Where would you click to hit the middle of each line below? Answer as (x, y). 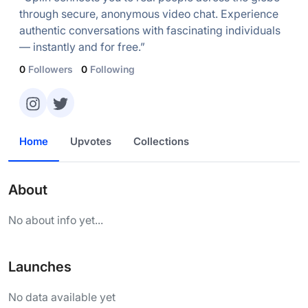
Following (112, 69)
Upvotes (91, 141)
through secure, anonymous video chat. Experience (149, 14)
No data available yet (62, 297)
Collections (161, 141)
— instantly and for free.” (82, 47)
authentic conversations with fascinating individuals (150, 30)
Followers (51, 69)
